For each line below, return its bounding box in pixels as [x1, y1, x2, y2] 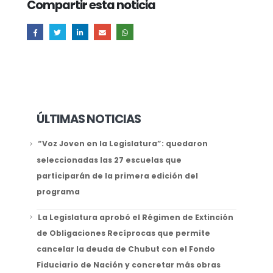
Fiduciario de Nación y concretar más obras [36, 260, 221, 271]
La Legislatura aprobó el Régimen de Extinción [37, 211, 233, 222]
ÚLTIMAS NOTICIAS [36, 111, 141, 128]
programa [36, 186, 80, 197]
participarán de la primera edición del [36, 170, 198, 181]
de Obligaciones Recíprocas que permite [36, 228, 210, 239]
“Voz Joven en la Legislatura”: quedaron [37, 138, 208, 149]
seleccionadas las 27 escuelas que [36, 154, 182, 165]
